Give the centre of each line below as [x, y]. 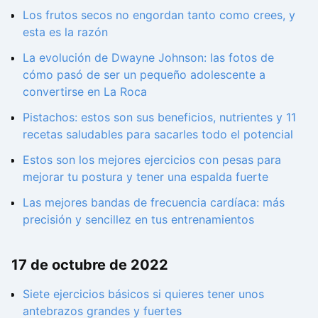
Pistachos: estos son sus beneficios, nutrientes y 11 [159, 117]
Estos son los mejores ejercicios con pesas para [152, 159]
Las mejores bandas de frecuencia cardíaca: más [154, 202]
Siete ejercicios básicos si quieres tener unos [143, 294]
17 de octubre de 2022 [90, 265]
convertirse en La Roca [85, 91]
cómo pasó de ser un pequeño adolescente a [144, 74]
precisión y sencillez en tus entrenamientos [138, 219]
